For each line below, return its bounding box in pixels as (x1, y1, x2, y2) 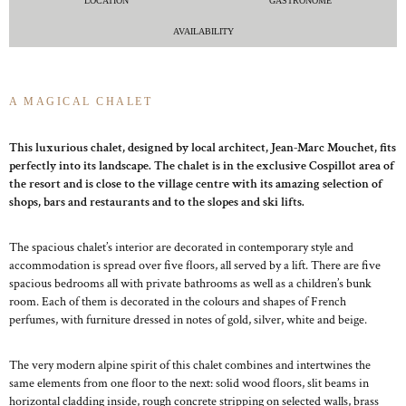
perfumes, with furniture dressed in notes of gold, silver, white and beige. (9, 312, 367, 328)
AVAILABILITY (172, 26, 234, 36)
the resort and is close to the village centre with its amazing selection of (9, 176, 382, 192)
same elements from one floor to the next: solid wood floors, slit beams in (9, 375, 369, 391)
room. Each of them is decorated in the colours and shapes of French (9, 294, 346, 310)
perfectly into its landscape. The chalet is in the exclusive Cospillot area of (9, 158, 394, 174)
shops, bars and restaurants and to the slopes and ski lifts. (9, 194, 304, 210)
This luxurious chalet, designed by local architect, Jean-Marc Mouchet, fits (9, 140, 396, 156)
